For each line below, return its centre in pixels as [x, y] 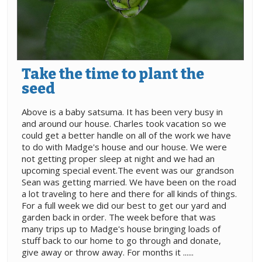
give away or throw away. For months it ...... [108, 252]
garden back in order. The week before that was [119, 217]
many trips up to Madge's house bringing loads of [121, 229]
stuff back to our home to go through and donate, [121, 241]
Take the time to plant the [113, 75]
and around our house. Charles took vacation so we [124, 124]
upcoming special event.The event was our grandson [128, 170]
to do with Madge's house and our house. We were [124, 147]
